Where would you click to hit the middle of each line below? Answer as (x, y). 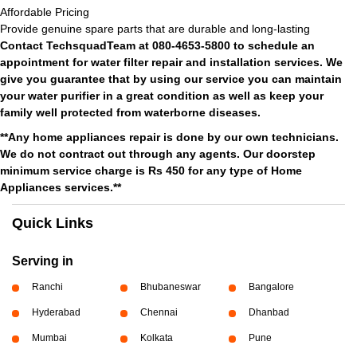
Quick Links (53, 223)
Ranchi (47, 287)
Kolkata (156, 338)
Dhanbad (269, 312)
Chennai (159, 312)
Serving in (43, 261)
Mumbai (49, 338)
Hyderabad (56, 312)
